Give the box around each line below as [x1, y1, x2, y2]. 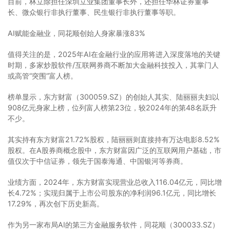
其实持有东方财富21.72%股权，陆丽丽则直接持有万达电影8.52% [8, 135, 220, 144]
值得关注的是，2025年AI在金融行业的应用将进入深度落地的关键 [8, 49, 220, 59]
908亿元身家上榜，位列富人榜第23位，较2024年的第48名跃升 [8, 103, 217, 112]
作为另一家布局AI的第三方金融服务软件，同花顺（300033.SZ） [8, 220, 219, 229]
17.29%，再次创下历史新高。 [8, 199, 104, 208]
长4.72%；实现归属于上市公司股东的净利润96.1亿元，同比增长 [8, 188, 216, 197]
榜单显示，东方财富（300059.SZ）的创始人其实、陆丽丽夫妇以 [8, 92, 219, 101]
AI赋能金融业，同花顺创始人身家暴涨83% [8, 28, 145, 37]
